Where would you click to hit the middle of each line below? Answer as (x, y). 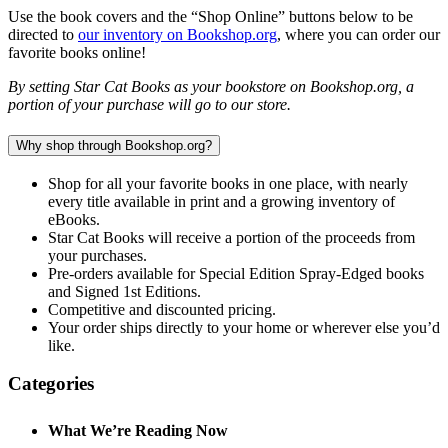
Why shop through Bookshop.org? (114, 145)
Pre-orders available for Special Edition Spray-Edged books (236, 273)
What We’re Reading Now (138, 430)
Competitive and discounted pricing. (162, 309)
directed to (43, 35)
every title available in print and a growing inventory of (221, 201)
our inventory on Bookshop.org (177, 35)
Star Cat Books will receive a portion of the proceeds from (231, 237)
